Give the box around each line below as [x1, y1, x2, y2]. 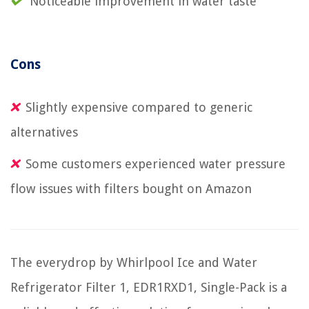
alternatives [10, 125, 78, 139]
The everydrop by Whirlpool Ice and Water [10, 255, 257, 270]
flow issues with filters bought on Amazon [10, 181, 252, 196]
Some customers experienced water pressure [26, 157, 286, 171]
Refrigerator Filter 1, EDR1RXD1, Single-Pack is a [10, 280, 287, 295]
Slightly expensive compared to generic [26, 100, 252, 114]
